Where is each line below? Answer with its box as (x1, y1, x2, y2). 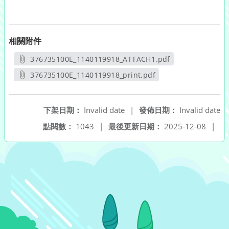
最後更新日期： (108, 121, 162, 131)
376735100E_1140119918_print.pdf (30, 70, 156, 80)
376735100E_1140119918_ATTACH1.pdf (30, 54, 170, 64)
